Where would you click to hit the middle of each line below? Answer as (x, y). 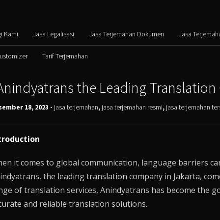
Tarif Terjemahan (65, 56)
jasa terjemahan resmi (132, 107)
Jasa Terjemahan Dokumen (126, 34)
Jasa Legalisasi (53, 34)
